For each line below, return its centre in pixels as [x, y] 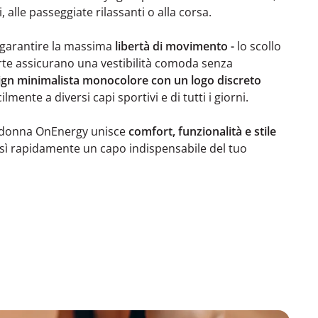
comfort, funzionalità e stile [202, 131]
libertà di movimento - [175, 46]
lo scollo [259, 46]
